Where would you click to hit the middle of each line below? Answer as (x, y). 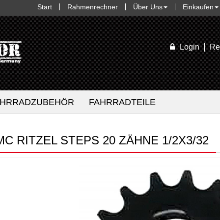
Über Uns (148, 7)
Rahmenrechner (93, 7)
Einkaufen (198, 7)
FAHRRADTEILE (122, 102)
